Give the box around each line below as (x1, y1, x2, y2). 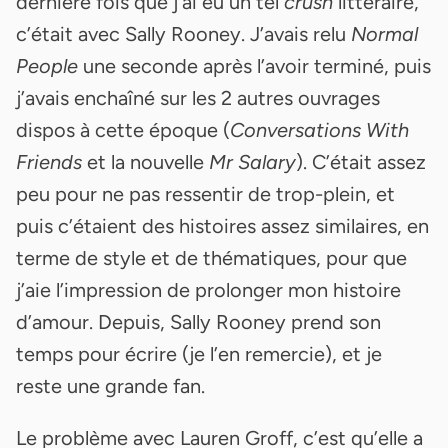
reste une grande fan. (16, 373, 205, 398)
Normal (351, 21, 418, 46)
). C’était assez (296, 149, 426, 174)
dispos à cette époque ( (16, 117, 230, 142)
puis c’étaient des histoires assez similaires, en (16, 213, 429, 238)
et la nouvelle (82, 149, 209, 174)
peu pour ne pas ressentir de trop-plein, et (16, 181, 395, 206)
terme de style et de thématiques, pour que (16, 245, 407, 270)
